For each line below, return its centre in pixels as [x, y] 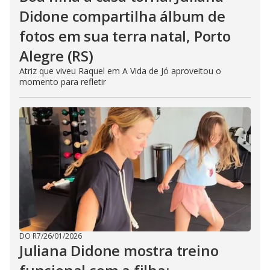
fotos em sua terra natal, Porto [125, 36]
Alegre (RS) [56, 56]
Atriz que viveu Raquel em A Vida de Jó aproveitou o [120, 71]
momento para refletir [63, 82]
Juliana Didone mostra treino [119, 251]
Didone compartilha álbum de [122, 16]
